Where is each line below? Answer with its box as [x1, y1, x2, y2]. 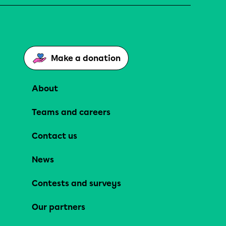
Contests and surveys [31, 179, 121, 188]
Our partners [31, 202, 85, 212]
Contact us [31, 131, 77, 141]
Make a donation [50, 53, 121, 63]
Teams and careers [31, 107, 110, 117]
